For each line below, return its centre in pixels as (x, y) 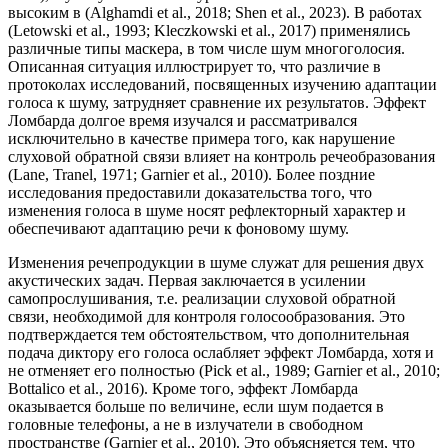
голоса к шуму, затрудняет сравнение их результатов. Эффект (217, 103)
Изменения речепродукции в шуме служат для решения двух (216, 263)
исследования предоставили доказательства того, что (190, 193)
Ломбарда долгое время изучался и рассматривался (182, 121)
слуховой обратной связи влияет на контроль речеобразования (221, 157)
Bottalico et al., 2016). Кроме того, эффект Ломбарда (183, 389)
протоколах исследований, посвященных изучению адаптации (222, 85)
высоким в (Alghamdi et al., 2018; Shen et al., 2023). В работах (215, 13)
